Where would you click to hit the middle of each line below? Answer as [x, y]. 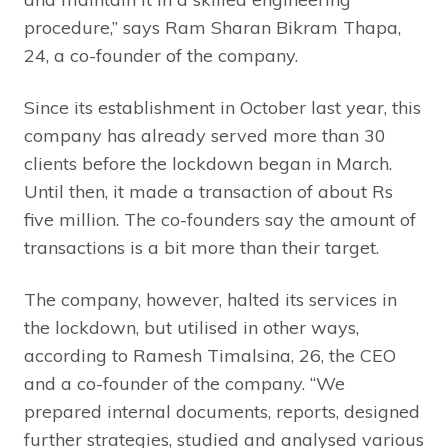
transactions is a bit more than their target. [201, 247]
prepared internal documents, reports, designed [222, 411]
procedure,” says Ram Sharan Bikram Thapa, [212, 27]
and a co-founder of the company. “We [184, 383]
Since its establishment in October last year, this [222, 107]
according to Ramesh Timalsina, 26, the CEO [210, 355]
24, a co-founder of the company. [161, 55]
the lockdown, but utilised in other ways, [191, 327]
